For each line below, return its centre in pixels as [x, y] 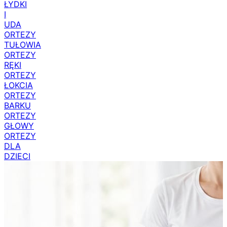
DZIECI [17, 156]
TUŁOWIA [23, 45]
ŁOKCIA [18, 85]
